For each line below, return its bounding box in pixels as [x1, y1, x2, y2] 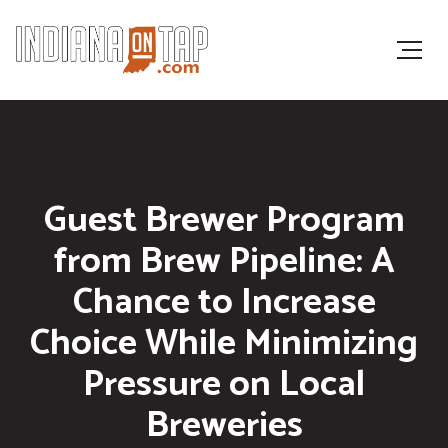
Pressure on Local [83, 355, 365, 414]
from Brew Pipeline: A [53, 232, 395, 291]
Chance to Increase [72, 273, 376, 332]
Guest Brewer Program [43, 191, 405, 250]
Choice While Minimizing [30, 314, 418, 373]
